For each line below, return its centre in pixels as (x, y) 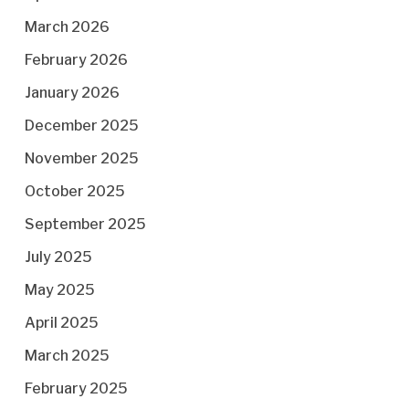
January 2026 (72, 93)
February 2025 (76, 388)
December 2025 (81, 126)
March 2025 (67, 356)
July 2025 (58, 257)
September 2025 (85, 224)
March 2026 (67, 27)
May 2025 (59, 290)
